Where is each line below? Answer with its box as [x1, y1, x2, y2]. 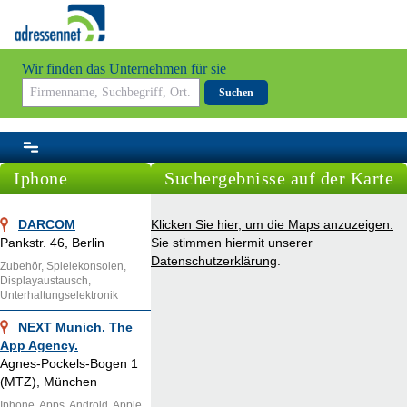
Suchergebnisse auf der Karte [164, 168, 393, 189]
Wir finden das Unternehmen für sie [22, 61, 226, 77]
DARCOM [18, 217, 75, 233]
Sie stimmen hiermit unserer [151, 235, 313, 251]
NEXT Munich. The [18, 320, 133, 335]
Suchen [219, 86, 253, 100]
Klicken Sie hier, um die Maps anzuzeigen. [151, 217, 393, 233]
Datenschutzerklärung [151, 253, 277, 269]
